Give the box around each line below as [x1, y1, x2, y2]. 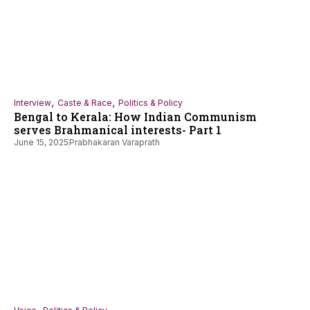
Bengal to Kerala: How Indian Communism [14, 109, 257, 125]
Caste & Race [57, 98, 112, 109]
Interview [14, 98, 51, 109]
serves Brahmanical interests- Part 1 [14, 122, 221, 138]
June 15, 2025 [14, 137, 69, 148]
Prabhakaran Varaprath [69, 137, 160, 148]
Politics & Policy [118, 98, 183, 109]
